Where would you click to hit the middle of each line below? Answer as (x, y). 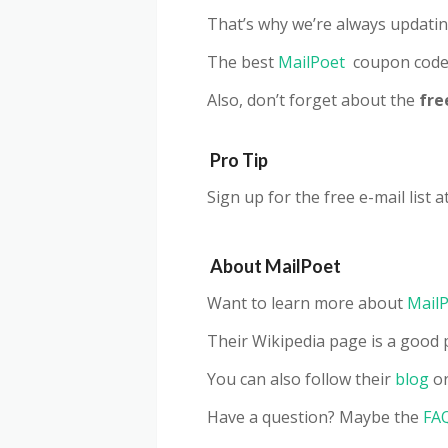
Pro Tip (237, 160)
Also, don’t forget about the (313, 100)
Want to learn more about (307, 303)
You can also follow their (301, 379)
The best (242, 62)
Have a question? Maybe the (315, 417)
